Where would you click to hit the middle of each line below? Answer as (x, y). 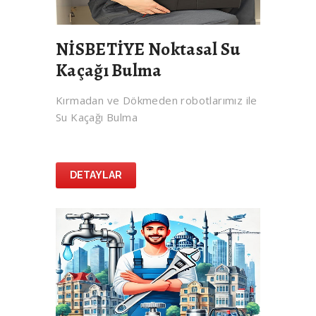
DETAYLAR (96, 175)
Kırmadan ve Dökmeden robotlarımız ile (157, 101)
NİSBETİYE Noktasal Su (148, 50)
